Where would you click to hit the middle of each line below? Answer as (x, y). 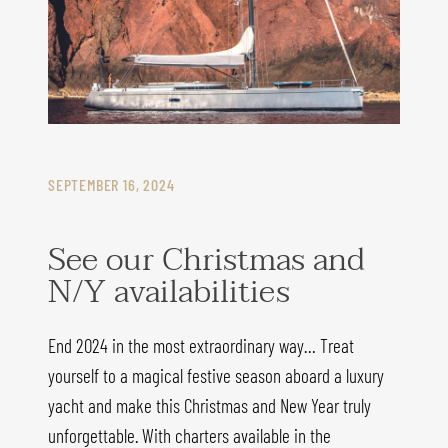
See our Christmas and (206, 259)
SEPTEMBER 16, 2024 (111, 184)
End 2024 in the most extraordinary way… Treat (201, 346)
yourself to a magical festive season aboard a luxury (216, 376)
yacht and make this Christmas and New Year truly (209, 406)
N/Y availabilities (169, 291)
